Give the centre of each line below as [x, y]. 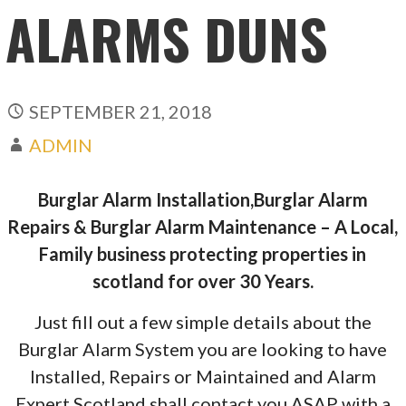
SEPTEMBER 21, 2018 [121, 111]
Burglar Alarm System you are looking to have [203, 348]
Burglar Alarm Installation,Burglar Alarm [203, 199]
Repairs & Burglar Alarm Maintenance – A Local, [203, 226]
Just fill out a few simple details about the [203, 321]
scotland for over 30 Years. [203, 280]
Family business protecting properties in [203, 253]
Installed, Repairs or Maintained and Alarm [203, 376]
